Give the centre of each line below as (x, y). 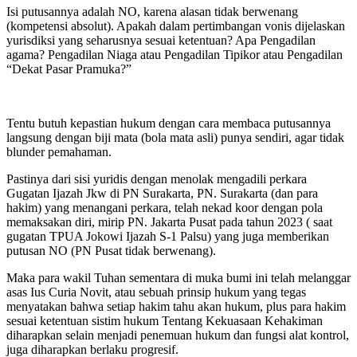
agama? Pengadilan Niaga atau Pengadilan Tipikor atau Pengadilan (175, 54)
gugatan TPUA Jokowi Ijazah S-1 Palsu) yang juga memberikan (168, 236)
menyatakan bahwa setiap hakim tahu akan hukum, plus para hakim (176, 306)
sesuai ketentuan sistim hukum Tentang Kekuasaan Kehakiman (165, 320)
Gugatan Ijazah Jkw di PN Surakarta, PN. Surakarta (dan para (162, 193)
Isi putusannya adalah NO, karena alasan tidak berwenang (152, 11)
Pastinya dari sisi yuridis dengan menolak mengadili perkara (157, 178)
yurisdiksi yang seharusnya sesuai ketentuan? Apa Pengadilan (161, 40)
